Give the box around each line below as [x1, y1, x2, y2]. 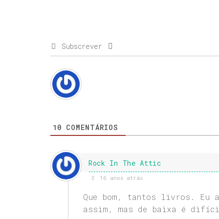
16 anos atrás [96, 174, 143, 182]
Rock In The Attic [88, 158, 161, 168]
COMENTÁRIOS [62, 123, 118, 132]
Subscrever [62, 42, 102, 51]
